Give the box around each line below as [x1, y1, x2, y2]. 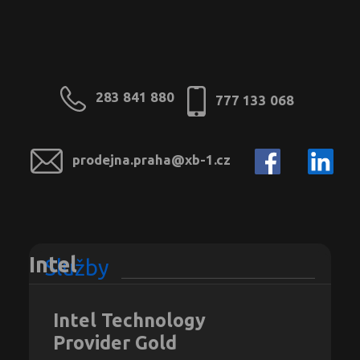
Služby [45, 256, 109, 280]
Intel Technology [53, 309, 206, 331]
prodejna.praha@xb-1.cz [72, 152, 231, 168]
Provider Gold [53, 332, 177, 354]
